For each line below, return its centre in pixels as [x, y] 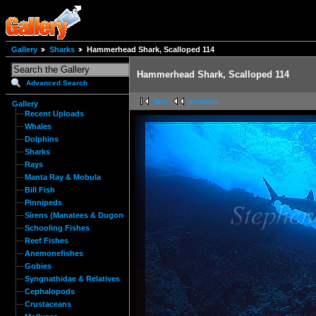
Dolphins [42, 139]
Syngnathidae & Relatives [72, 279]
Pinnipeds [43, 202]
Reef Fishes [47, 241]
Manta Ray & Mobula [63, 177]
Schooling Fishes [57, 228]
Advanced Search [57, 83]
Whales [38, 126]
